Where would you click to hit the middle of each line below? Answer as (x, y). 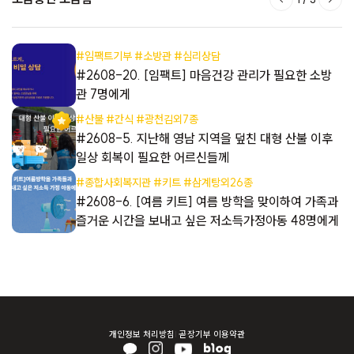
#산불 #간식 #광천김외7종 (137, 120)
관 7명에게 (103, 94)
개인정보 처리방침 (142, 334)
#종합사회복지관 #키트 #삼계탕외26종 (164, 183)
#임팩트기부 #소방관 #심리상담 (148, 56)
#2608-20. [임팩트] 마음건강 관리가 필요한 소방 (203, 75)
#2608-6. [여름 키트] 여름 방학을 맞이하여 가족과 (207, 202)
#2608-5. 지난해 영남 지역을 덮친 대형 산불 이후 (204, 139)
